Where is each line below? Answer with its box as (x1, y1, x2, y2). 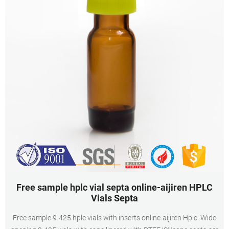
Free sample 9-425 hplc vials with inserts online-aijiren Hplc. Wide (13, 214, 216, 222)
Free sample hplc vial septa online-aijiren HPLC (16, 182, 213, 193)
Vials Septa (91, 193, 138, 203)
